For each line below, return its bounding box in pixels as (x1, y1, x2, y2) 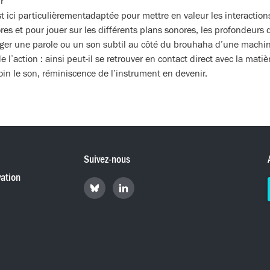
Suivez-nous (84, 153, 130, 166)
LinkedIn (112, 218, 143, 228)
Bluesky (83, 218, 111, 228)
